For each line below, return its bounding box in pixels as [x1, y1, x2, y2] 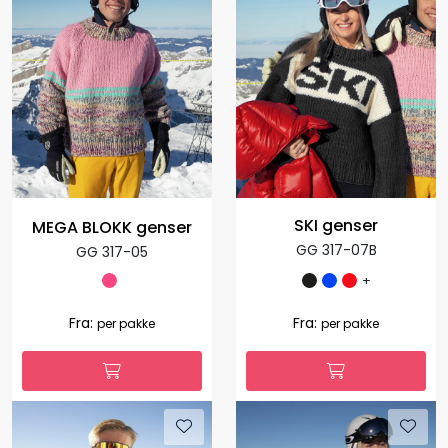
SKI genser [294, 213, 378, 237]
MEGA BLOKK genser [32, 215, 192, 239]
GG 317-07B [295, 239, 377, 260]
